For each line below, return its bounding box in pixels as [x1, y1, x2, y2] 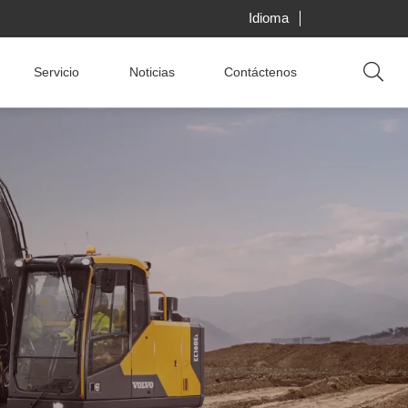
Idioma [248, 11, 289, 26]
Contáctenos [224, 66, 298, 80]
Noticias [128, 66, 175, 80]
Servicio [34, 66, 80, 80]
